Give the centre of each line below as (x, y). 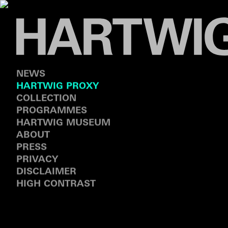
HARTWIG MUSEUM (63, 123)
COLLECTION (46, 99)
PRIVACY (37, 160)
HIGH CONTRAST (56, 184)
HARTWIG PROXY (58, 87)
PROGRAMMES (52, 111)
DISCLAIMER (46, 172)
